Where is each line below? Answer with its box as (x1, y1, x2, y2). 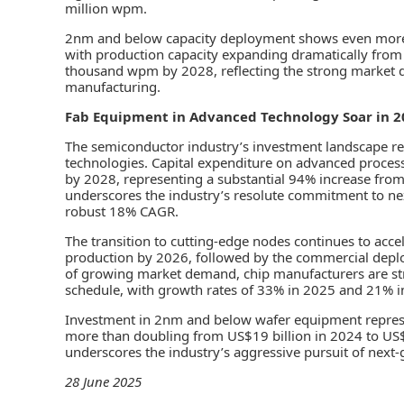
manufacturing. (65, 77, 164, 96)
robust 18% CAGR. (65, 201, 182, 220)
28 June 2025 (65, 372, 142, 390)
